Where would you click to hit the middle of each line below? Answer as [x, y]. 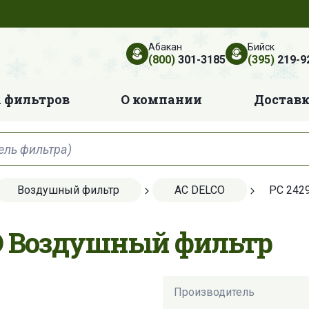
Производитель [214, 292]
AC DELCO [200, 190]
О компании [162, 100]
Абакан [165, 47]
